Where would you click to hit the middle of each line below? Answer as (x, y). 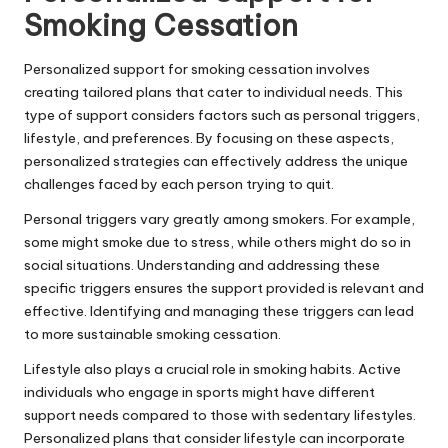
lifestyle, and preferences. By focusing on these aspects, (209, 137)
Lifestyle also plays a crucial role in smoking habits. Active (212, 368)
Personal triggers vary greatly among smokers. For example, (219, 218)
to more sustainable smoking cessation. (152, 333)
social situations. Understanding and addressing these (202, 264)
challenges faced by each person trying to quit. (179, 183)
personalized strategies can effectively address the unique (216, 160)
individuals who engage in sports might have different (199, 391)
